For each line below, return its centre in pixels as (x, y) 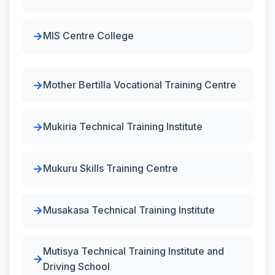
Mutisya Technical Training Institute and (134, 251)
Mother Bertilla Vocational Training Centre (140, 85)
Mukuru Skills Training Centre (110, 168)
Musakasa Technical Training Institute (129, 210)
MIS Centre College (88, 36)
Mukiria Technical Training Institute (123, 126)
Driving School (76, 266)
